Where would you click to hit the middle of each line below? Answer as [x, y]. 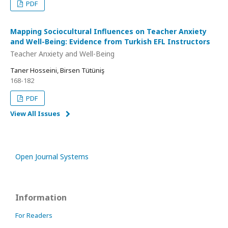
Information [41, 197]
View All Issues [35, 113]
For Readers [34, 215]
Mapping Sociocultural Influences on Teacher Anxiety [108, 32]
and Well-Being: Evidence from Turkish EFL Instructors [110, 42]
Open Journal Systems [52, 156]
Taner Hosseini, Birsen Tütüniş [57, 70]
